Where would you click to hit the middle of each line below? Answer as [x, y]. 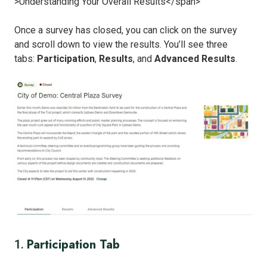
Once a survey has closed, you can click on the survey [126, 30]
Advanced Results [195, 59]
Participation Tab [73, 245]
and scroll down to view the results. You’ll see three [121, 45]
